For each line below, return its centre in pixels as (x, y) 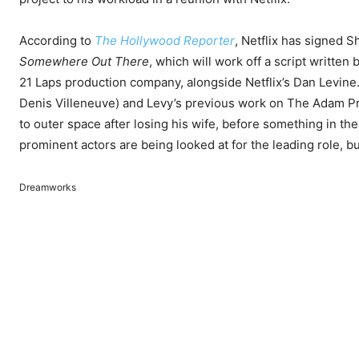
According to (57, 41)
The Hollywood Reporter (165, 41)
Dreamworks (48, 188)
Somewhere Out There (84, 62)
